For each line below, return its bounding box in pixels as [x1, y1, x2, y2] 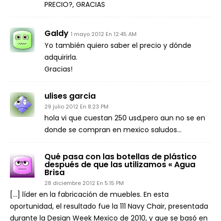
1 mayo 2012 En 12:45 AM [71, 30, 137, 38]
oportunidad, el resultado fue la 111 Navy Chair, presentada [10, 201, 208, 211]
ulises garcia [44, 90, 96, 102]
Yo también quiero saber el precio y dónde [44, 40, 191, 50]
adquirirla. [44, 52, 77, 62]
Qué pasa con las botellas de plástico [44, 151, 197, 162]
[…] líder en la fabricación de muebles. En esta [10, 189, 169, 199]
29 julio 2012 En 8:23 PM [44, 103, 109, 110]
